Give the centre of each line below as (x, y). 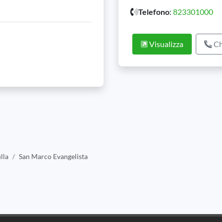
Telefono (154, 12)
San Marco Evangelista (53, 156)
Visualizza (166, 44)
